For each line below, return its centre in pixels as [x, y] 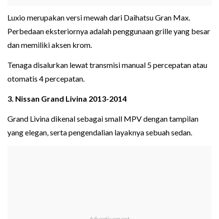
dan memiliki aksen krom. [50, 45]
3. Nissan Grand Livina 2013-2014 [67, 99]
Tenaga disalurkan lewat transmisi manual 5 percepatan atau [107, 65]
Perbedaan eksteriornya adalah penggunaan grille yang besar [109, 31]
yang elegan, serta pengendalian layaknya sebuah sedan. [100, 132]
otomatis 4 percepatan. [46, 79]
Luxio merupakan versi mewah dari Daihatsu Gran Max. [99, 18]
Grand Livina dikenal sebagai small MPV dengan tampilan [103, 119]
